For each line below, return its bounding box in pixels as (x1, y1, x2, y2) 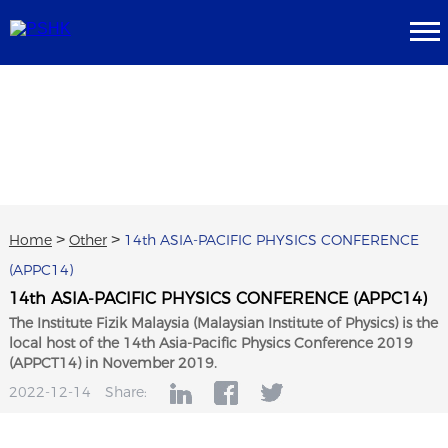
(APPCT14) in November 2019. (8, 354, 217, 372)
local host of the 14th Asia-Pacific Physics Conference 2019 (8, 334, 413, 352)
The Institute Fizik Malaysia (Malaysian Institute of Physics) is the (8, 314, 438, 332)
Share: (104, 382, 147, 401)
